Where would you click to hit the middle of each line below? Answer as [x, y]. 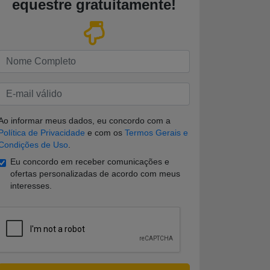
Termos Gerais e [156, 133]
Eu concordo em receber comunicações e [90, 162]
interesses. [31, 186]
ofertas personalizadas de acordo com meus [95, 174]
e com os [105, 133]
